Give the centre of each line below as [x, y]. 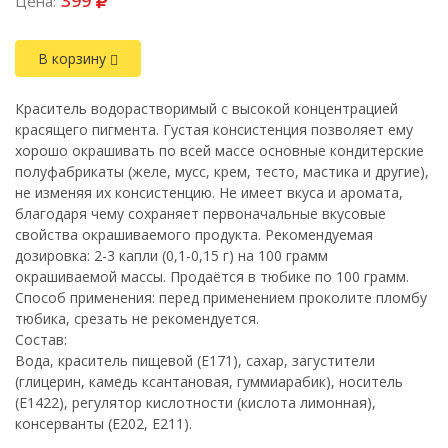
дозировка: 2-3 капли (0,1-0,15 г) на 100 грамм [171, 255]
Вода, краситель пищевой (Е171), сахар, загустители [195, 360]
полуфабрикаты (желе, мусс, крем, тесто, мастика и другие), [222, 171]
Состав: [41, 339]
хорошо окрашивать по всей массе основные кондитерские [219, 150]
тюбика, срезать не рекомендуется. [137, 318]
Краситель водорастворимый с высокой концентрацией [206, 108]
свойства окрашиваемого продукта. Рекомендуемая [194, 234]
